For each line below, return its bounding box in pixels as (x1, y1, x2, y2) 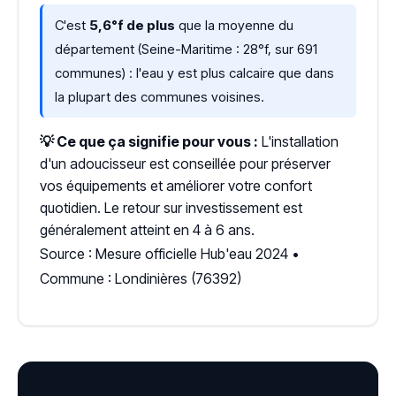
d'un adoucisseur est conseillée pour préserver (40, 155, 331, 172)
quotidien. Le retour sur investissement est (40, 199, 302, 217)
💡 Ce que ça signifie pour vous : (40, 133, 258, 150)
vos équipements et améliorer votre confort (40, 177, 312, 194)
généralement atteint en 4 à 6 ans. (40, 221, 255, 239)
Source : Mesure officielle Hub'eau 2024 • (40, 245, 299, 263)
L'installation (258, 133, 339, 150)
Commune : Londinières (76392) (40, 270, 241, 287)
